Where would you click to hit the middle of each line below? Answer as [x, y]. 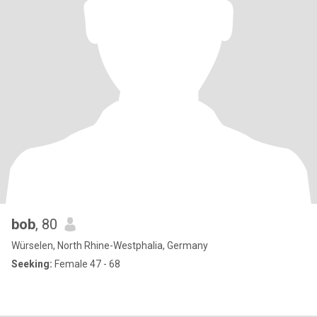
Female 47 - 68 [86, 264]
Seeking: [32, 264]
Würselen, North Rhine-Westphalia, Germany [110, 246]
